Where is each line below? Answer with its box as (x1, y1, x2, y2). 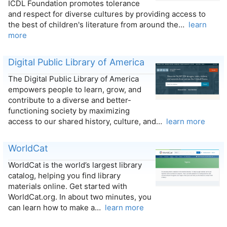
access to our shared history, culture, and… (8, 117, 166, 127)
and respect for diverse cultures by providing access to (8, 9, 206, 19)
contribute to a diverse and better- (8, 95, 131, 105)
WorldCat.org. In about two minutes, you (8, 192, 152, 202)
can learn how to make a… (8, 203, 105, 213)
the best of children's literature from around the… (8, 20, 188, 30)
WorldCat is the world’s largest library (8, 160, 142, 170)
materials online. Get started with (8, 181, 127, 192)
